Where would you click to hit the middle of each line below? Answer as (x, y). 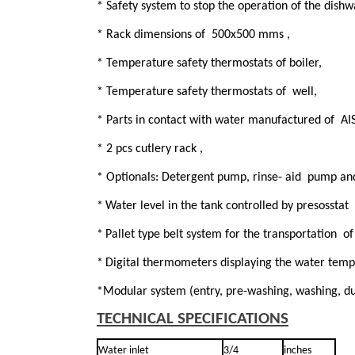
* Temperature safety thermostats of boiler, (209, 63)
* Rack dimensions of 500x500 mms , (193, 34)
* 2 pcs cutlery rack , (150, 149)
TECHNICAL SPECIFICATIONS (193, 319)
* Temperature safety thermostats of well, (207, 92)
